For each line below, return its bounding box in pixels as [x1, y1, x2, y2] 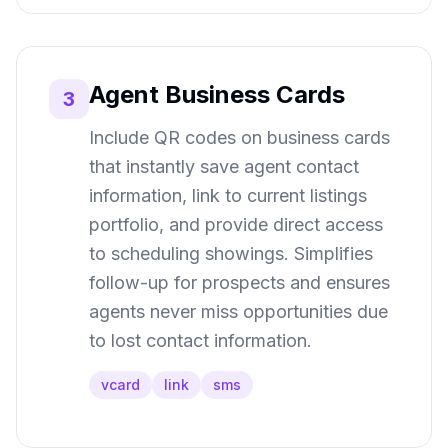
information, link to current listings [89, 185, 367, 206]
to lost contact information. [89, 330, 312, 351]
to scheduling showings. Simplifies [89, 243, 373, 264]
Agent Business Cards [89, 80, 345, 109]
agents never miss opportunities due [89, 301, 388, 322]
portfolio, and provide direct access [89, 214, 383, 235]
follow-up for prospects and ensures [89, 272, 390, 293]
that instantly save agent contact [89, 156, 359, 177]
